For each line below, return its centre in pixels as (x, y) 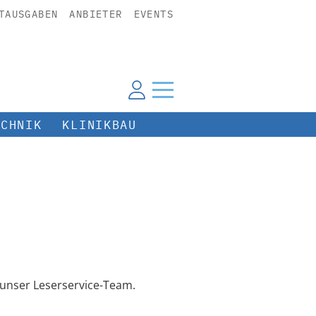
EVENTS (153, 14)
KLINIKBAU (99, 124)
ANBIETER (96, 14)
